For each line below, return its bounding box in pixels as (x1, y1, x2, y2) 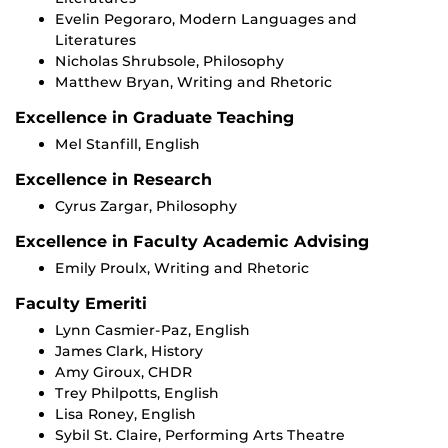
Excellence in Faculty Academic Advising (15, 232, 370, 252)
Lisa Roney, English (55, 405, 196, 424)
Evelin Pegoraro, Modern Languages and (55, 10, 357, 29)
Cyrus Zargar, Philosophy (55, 197, 237, 216)
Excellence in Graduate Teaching (15, 108, 295, 128)
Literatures (55, 31, 136, 50)
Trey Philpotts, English (55, 384, 219, 403)
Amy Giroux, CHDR (55, 363, 192, 382)
